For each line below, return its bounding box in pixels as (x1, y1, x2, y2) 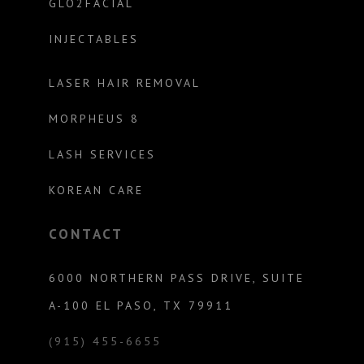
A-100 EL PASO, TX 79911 (48, 298, 233, 314)
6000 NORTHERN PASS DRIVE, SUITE (48, 271, 305, 286)
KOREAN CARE (48, 183, 144, 198)
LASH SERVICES (48, 147, 156, 162)
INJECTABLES (48, 32, 139, 47)
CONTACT (48, 225, 123, 244)
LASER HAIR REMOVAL (48, 76, 201, 91)
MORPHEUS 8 (48, 111, 140, 127)
